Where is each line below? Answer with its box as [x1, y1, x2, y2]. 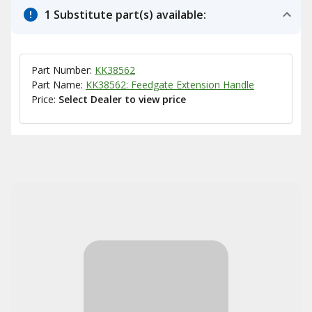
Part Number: [31, 63, 95, 77]
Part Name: [31, 78, 86, 91]
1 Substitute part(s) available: [45, 7, 206, 22]
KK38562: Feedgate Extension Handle [86, 78, 254, 91]
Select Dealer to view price [58, 93, 186, 106]
